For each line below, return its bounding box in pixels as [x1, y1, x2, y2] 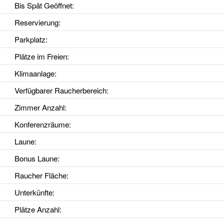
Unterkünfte [14, 187, 52, 198]
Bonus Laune [14, 153, 57, 164]
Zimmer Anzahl [14, 102, 64, 113]
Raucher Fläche [14, 170, 66, 181]
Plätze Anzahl [14, 204, 59, 215]
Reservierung [14, 17, 58, 28]
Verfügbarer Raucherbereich [14, 85, 106, 96]
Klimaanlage [14, 68, 54, 79]
